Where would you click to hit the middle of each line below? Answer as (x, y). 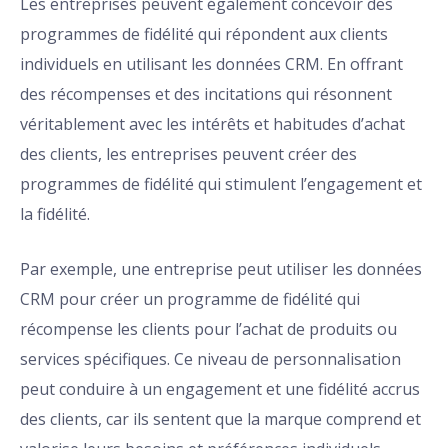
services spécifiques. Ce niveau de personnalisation (210, 359)
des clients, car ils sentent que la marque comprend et (220, 419)
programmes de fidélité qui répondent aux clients (204, 34)
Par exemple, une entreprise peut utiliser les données (221, 269)
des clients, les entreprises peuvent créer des (188, 154)
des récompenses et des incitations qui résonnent (206, 94)
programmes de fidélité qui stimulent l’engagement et (221, 184)
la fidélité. (55, 214)
